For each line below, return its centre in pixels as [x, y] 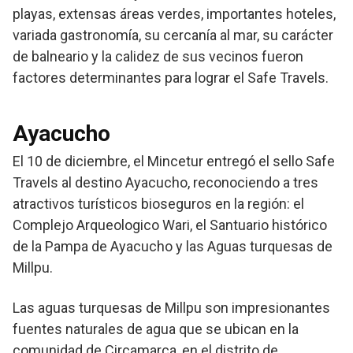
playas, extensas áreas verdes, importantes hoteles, [174, 14]
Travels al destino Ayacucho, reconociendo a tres [165, 183]
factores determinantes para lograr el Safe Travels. [171, 78]
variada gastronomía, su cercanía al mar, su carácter [173, 35]
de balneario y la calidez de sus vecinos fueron [158, 57]
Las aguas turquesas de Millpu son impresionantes [171, 308]
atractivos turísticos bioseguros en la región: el [158, 204]
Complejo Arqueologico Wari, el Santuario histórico [170, 225]
